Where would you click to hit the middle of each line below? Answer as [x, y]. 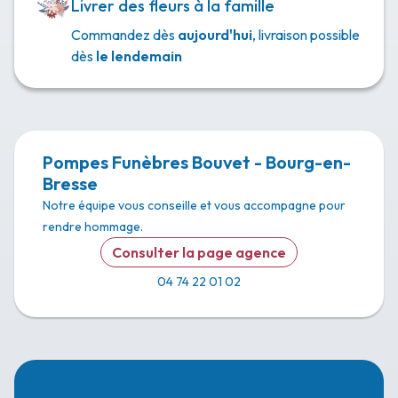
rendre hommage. [93, 227]
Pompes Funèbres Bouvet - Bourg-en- [197, 162]
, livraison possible [306, 35]
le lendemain [139, 56]
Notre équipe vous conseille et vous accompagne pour [194, 205]
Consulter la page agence [199, 252]
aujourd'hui [215, 35]
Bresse [70, 183]
